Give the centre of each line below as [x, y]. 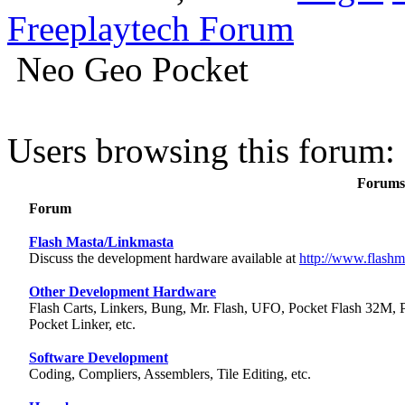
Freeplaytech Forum [151, 28]
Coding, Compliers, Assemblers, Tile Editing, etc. [170, 373]
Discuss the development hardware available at [164, 258]
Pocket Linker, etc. [82, 324]
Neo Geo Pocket [132, 69]
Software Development [99, 357]
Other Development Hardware [122, 291]
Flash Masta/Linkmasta [101, 241]
